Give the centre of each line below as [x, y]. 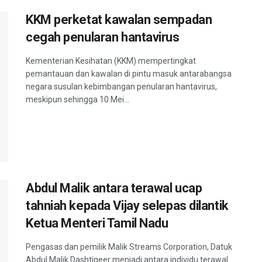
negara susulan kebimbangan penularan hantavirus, [121, 87]
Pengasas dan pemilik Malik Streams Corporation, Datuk [129, 247]
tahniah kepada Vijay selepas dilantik [127, 205]
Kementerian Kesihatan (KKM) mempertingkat [111, 61]
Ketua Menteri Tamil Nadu [97, 223]
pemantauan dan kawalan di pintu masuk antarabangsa [129, 74]
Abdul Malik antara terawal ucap [114, 188]
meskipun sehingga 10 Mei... [77, 100]
